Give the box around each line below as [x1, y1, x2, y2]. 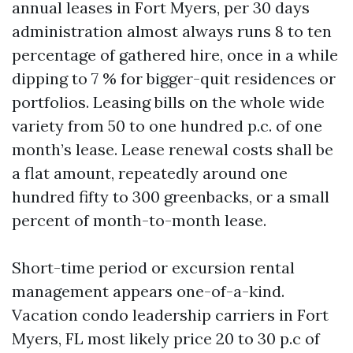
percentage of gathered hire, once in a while [12, 45, 338, 65]
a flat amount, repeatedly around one [12, 163, 288, 183]
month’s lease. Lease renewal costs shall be [12, 139, 333, 159]
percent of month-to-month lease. [12, 210, 266, 230]
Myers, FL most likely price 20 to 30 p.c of [12, 329, 320, 348]
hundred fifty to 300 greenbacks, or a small [12, 187, 329, 206]
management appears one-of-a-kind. [12, 281, 284, 301]
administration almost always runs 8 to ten [12, 21, 332, 41]
